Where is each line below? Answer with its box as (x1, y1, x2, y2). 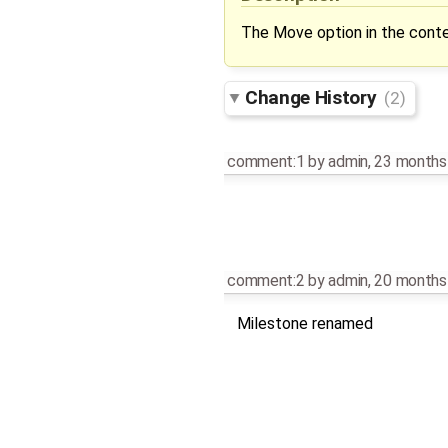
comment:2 (227, 270, 305, 290)
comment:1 (227, 152, 305, 172)
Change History (245, 86, 381, 110)
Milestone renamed (236, 313, 373, 333)
